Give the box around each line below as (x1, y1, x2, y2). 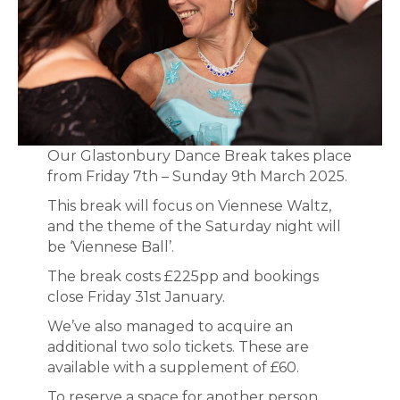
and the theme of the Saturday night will (46, 218, 341, 236)
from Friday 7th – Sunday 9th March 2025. (46, 168, 347, 186)
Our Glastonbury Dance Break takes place (46, 147, 352, 165)
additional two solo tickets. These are (46, 338, 309, 356)
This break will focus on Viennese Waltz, (46, 197, 331, 215)
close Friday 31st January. (46, 288, 225, 306)
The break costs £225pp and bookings (46, 268, 319, 286)
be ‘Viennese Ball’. (46, 238, 174, 256)
